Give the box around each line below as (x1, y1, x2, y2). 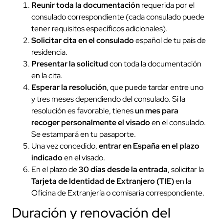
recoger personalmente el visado (31, 117, 150, 128)
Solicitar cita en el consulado (31, 35, 134, 45)
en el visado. (63, 152, 107, 163)
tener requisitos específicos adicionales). (31, 23, 168, 34)
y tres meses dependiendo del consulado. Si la (31, 93, 185, 104)
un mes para (135, 105, 178, 116)
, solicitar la (168, 164, 204, 175)
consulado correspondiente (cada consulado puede (31, 11, 204, 22)
